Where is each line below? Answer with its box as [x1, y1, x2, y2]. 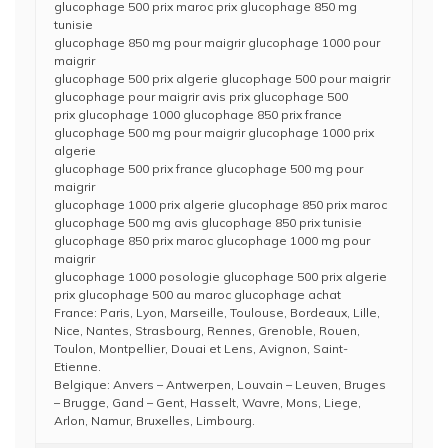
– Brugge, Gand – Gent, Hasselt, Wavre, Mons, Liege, [54, 395, 361, 410]
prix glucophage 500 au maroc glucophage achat [54, 287, 341, 302]
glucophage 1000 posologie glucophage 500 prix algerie [54, 269, 387, 284]
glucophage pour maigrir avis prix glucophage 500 [54, 89, 348, 104]
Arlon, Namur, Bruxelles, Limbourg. [54, 413, 255, 428]
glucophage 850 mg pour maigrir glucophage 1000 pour [54, 35, 380, 50]
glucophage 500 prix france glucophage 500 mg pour [54, 161, 363, 176]
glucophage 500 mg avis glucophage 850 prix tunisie [54, 215, 362, 230]
